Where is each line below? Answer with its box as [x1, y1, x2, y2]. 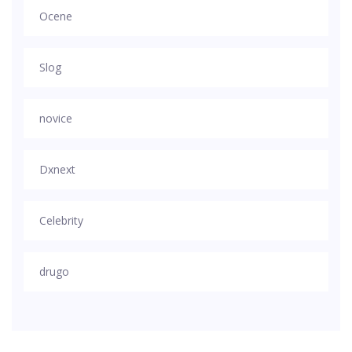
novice [39, 111, 72, 126]
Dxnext [39, 162, 75, 178]
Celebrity [39, 213, 83, 229]
